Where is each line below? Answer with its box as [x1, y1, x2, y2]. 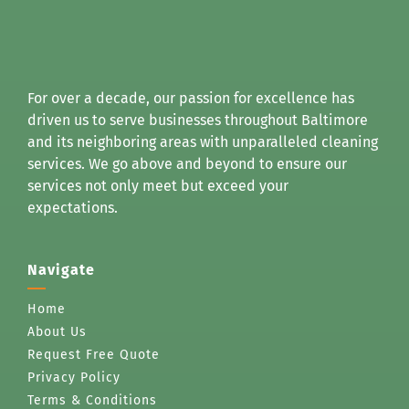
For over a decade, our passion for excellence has [26, 89, 354, 107]
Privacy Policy [26, 369, 121, 385]
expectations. [26, 198, 118, 216]
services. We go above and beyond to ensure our [26, 154, 347, 173]
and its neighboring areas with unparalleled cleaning [26, 132, 378, 151]
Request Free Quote [26, 346, 160, 362]
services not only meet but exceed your [26, 176, 288, 194]
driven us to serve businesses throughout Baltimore [26, 110, 368, 129]
